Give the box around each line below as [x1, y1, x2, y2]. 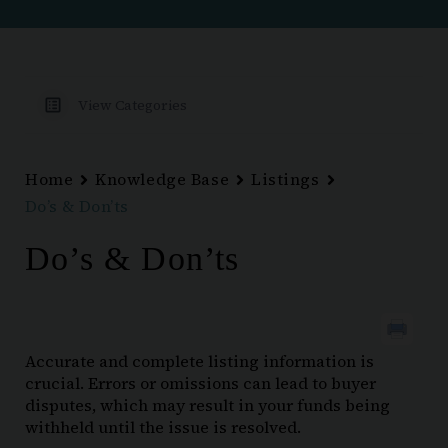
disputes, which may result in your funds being [25, 394, 390, 416]
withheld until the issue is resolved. [25, 416, 301, 438]
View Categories [78, 95, 187, 115]
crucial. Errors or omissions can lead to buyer [25, 372, 376, 394]
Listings [251, 168, 320, 190]
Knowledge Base [95, 168, 230, 190]
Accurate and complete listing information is [25, 350, 374, 372]
